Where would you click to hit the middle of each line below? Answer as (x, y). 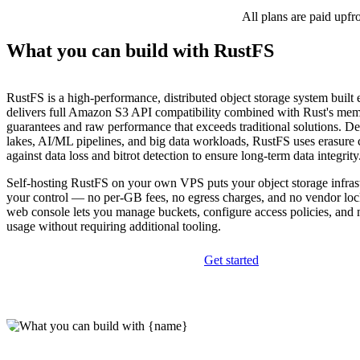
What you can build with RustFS (140, 51)
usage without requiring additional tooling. (114, 227)
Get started (231, 260)
